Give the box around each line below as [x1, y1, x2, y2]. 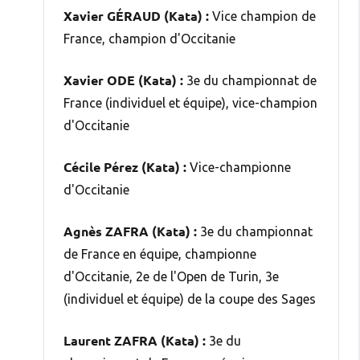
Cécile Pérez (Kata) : [63, 157, 186, 175]
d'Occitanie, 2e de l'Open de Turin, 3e [63, 268, 279, 284]
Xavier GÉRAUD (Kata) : [63, 6, 209, 24]
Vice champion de [209, 8, 316, 23]
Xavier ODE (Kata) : [63, 71, 183, 88]
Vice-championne [186, 159, 291, 174]
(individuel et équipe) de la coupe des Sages [63, 291, 316, 306]
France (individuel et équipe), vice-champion [63, 95, 317, 110]
